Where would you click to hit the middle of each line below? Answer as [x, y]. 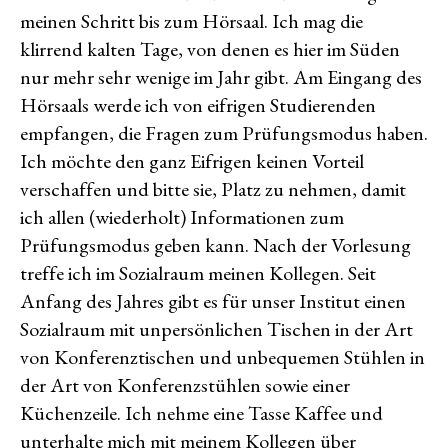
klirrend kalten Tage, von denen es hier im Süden [210, 49]
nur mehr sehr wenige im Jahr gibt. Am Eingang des [221, 77]
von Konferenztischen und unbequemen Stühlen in [222, 357]
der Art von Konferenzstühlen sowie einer [185, 385]
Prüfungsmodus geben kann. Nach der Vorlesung [215, 245]
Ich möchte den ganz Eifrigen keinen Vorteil [192, 161]
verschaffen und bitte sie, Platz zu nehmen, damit [213, 189]
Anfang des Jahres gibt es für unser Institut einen [213, 301]
